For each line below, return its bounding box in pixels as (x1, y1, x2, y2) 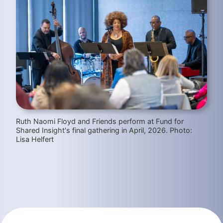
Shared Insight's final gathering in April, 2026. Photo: (16, 125, 192, 134)
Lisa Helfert (16, 134, 54, 143)
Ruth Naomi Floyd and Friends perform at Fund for (16, 116, 184, 125)
